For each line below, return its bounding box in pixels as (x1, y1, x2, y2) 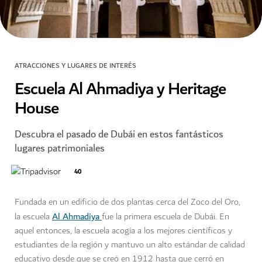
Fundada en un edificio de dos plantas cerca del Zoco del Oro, (15, 195, 240, 210)
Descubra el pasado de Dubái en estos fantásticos (15, 126, 223, 143)
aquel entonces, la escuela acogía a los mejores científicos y (15, 223, 232, 239)
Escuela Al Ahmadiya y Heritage (15, 75, 226, 104)
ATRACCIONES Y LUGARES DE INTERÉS (15, 60, 136, 72)
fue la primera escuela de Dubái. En (102, 209, 229, 225)
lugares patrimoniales (15, 140, 105, 157)
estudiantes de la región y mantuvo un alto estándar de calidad (15, 237, 245, 253)
